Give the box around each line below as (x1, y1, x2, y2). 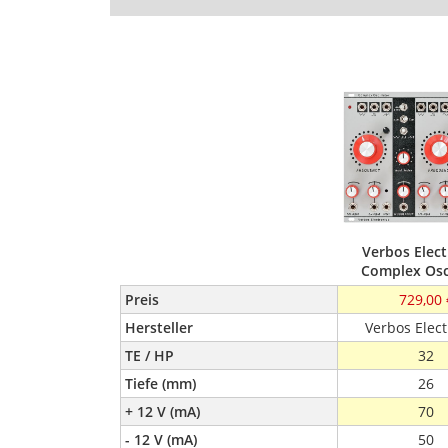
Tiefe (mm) (124, 374, 196, 394)
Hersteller (124, 318, 193, 338)
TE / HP (124, 346, 174, 366)
